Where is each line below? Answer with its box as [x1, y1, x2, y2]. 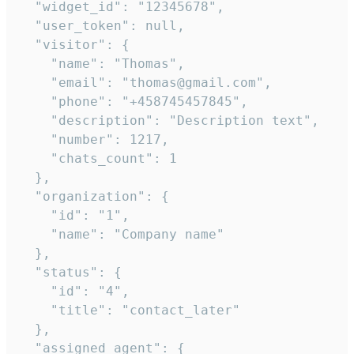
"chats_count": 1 [19, 150, 177, 166]
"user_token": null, [19, 17, 185, 33]
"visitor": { [19, 36, 130, 52]
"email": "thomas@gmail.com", [19, 74, 272, 90]
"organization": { [19, 188, 169, 204]
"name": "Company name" [19, 226, 224, 242]
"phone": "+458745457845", [19, 93, 248, 109]
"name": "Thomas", [19, 55, 185, 71]
